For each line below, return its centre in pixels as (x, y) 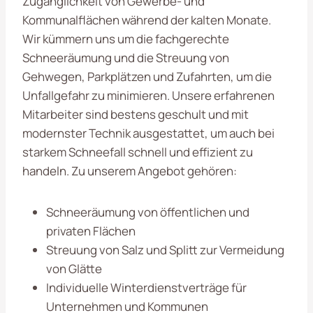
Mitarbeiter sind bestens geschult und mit (136, 114)
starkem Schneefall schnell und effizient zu (138, 152)
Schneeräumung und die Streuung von (126, 57)
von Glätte (74, 268)
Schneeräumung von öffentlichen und (148, 212)
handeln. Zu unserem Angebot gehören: (130, 170)
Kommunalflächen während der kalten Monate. (147, 20)
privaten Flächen (91, 231)
